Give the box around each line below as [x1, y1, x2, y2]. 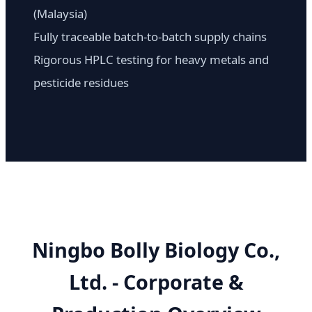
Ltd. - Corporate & [68, 268, 244, 296]
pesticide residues [33, 75, 129, 91]
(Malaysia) [33, 6, 87, 22]
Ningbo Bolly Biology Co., [32, 236, 280, 264]
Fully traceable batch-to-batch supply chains [33, 29, 267, 45]
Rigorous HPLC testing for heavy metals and [33, 52, 269, 68]
